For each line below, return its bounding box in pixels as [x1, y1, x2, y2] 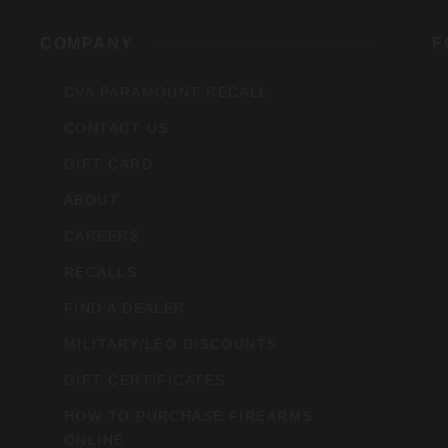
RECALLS [64, 264, 138, 281]
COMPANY [40, 35, 134, 53]
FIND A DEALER [64, 300, 186, 317]
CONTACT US [64, 120, 169, 137]
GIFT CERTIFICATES [64, 372, 226, 389]
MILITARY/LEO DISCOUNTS [64, 336, 278, 353]
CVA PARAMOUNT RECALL [64, 84, 269, 101]
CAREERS [64, 228, 141, 245]
